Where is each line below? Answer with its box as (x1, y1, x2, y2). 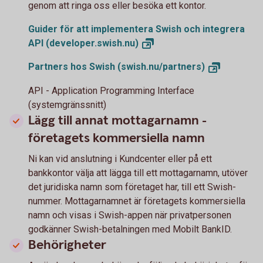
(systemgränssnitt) (28, 99, 106, 111)
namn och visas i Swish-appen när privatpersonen (28, 210, 231, 221)
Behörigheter (28, 237, 106, 254)
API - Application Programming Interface (28, 85, 194, 97)
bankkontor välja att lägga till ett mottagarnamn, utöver (28, 167, 248, 179)
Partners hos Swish (28, 61, 117, 73)
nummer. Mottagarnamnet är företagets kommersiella (28, 195, 245, 207)
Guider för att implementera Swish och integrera (28, 23, 245, 35)
